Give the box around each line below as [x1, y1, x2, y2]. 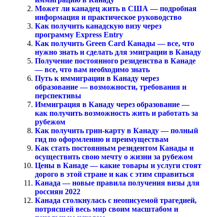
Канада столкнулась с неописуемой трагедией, [35, 196, 197, 205]
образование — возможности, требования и [35, 83, 186, 92]
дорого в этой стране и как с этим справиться [35, 170, 194, 179]
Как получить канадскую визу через [35, 22, 161, 31]
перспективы [35, 92, 81, 100]
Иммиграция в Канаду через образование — [35, 100, 189, 109]
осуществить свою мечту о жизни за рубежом [35, 153, 193, 161]
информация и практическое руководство [35, 13, 182, 22]
